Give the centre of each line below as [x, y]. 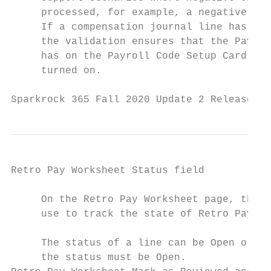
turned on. [56, 71]
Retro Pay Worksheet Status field [108, 171]
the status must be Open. [99, 258]
